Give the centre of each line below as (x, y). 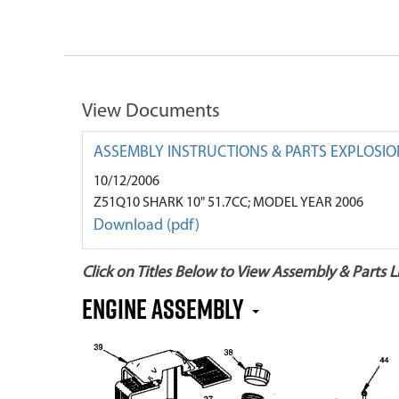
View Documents (151, 112)
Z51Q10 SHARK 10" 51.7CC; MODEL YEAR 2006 (228, 203)
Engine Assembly (165, 309)
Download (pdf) (147, 226)
